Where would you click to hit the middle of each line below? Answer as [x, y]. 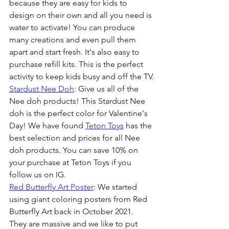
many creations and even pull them [74, 39]
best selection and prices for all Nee [76, 138]
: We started [116, 187]
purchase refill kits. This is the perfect [77, 64]
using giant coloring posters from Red [79, 199]
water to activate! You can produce [73, 27]
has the [139, 125]
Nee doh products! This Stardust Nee [78, 101]
